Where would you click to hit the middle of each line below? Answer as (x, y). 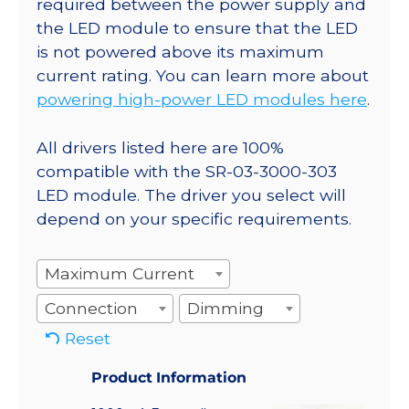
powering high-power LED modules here (202, 100)
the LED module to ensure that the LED (197, 28)
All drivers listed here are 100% (160, 147)
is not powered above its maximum (180, 52)
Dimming (226, 308)
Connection (91, 308)
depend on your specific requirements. (194, 218)
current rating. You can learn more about (203, 76)
